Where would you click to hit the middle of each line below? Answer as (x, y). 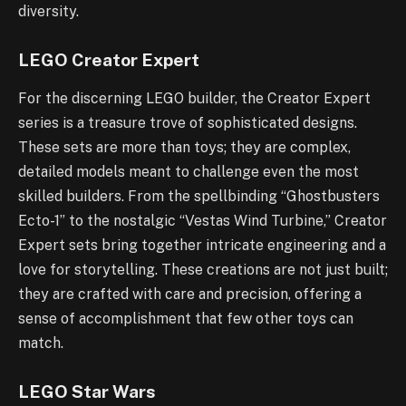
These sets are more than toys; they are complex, (184, 147)
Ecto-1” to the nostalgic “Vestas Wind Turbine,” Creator (203, 220)
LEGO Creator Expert (109, 60)
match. (41, 343)
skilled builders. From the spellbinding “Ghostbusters (199, 196)
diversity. (48, 12)
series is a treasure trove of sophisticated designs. (188, 122)
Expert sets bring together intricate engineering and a (202, 245)
